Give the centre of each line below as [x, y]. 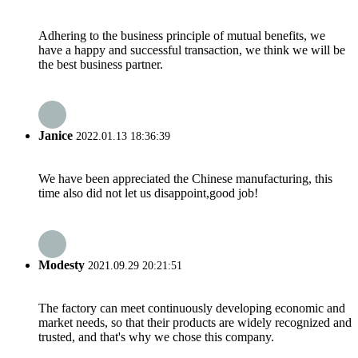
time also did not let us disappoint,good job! [148, 193]
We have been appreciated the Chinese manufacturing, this [185, 179]
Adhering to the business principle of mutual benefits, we [182, 35]
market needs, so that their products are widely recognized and [195, 322]
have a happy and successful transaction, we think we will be [192, 50]
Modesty [62, 265]
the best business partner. [101, 64]
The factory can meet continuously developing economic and [192, 308]
